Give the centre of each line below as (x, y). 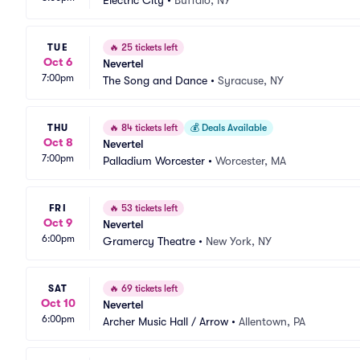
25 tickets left (148, 47)
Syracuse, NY (251, 80)
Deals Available (233, 128)
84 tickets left (148, 128)
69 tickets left (148, 288)
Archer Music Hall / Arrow (166, 321)
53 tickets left (148, 208)
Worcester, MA (251, 161)
